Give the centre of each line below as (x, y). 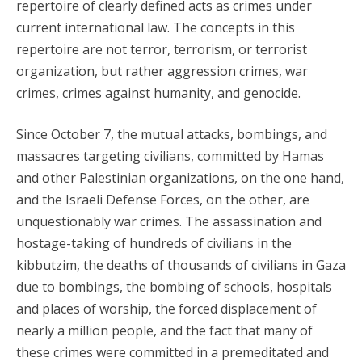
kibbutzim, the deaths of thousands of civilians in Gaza (181, 265)
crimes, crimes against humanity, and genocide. (158, 93)
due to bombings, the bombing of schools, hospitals (174, 287)
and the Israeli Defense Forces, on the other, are (163, 200)
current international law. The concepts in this (156, 27)
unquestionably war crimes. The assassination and (169, 221)
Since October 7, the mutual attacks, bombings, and (172, 134)
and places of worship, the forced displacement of (166, 309)
